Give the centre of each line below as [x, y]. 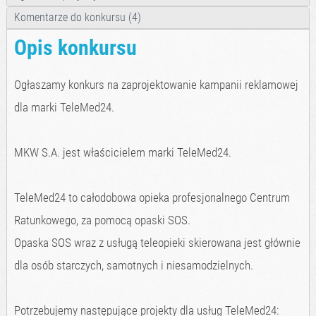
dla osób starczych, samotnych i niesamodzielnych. [133, 266]
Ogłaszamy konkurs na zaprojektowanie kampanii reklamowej [156, 85]
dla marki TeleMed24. [64, 108]
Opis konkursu [75, 48]
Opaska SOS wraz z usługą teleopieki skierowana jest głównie [157, 243]
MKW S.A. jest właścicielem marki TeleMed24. [122, 153]
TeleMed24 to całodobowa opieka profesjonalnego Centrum [152, 198]
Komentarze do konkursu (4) [77, 18]
